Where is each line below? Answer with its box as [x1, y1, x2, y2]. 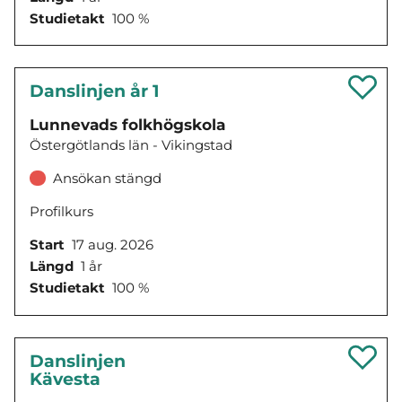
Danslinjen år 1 [30, 81, 159, 102]
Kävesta [30, 368, 100, 389]
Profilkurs [30, 203, 93, 221]
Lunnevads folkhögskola [30, 116, 225, 135]
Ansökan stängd [52, 170, 162, 188]
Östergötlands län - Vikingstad [30, 136, 232, 154]
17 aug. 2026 [72, 236, 153, 254]
